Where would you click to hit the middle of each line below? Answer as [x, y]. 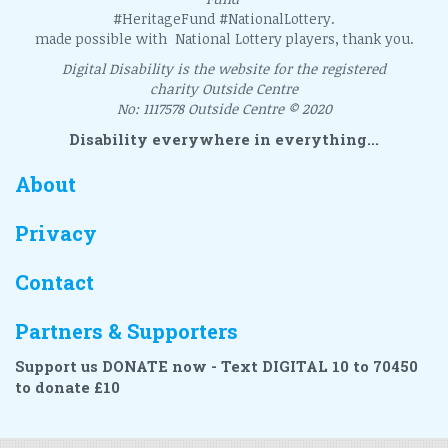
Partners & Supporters [126, 331]
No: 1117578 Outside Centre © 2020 [224, 108]
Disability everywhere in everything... [224, 139]
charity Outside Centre [224, 88]
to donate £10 [67, 387]
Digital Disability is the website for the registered [224, 68]
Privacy [56, 233]
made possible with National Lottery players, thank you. [224, 38]
